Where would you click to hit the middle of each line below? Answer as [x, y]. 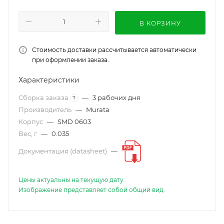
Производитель [46, 109]
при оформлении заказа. [70, 60]
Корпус [31, 121]
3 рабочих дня [116, 97]
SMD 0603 [74, 121]
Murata [98, 109]
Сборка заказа [44, 97]
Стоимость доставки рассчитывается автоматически [114, 50]
